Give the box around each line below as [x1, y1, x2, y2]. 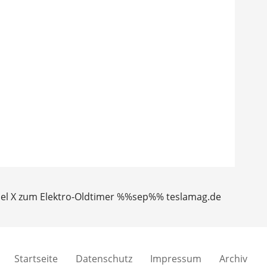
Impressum [150, 252, 201, 265]
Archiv [219, 252, 247, 265]
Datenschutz [75, 252, 132, 265]
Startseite [14, 252, 58, 265]
